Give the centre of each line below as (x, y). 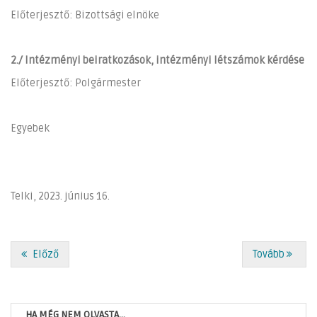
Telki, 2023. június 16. (62, 196)
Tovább (269, 254)
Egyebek (30, 128)
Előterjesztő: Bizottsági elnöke (85, 15)
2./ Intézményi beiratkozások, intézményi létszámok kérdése (157, 60)
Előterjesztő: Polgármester (76, 83)
